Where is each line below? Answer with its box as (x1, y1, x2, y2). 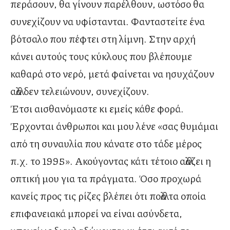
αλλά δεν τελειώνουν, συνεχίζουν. (10, 84, 149, 99)
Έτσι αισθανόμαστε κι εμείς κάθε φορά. (10, 101, 184, 116)
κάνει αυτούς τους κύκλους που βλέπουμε (10, 49, 192, 64)
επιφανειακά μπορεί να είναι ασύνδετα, (10, 206, 182, 221)
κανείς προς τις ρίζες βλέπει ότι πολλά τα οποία (10, 188, 206, 203)
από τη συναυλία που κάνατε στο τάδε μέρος (10, 136, 202, 151)
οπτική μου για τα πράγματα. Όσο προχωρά (10, 171, 201, 186)
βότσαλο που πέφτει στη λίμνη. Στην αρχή (10, 31, 196, 46)
